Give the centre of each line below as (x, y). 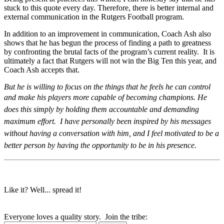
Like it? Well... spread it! (43, 189)
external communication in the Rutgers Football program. (94, 16)
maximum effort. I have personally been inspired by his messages (107, 121)
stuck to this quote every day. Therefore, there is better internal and (109, 7)
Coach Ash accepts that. (42, 69)
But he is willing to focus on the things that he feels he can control (107, 86)
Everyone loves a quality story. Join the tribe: (76, 216)
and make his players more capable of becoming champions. (101, 97)
